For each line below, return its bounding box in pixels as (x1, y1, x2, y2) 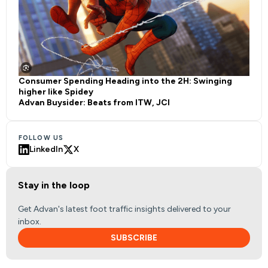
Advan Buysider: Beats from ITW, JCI (19, 97, 170, 108)
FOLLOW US (19, 133, 63, 142)
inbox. (18, 216, 41, 227)
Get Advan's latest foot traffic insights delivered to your (18, 203, 231, 214)
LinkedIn (29, 144, 63, 154)
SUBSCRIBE (111, 232, 157, 243)
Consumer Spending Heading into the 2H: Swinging (19, 75, 232, 86)
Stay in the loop (18, 179, 90, 191)
